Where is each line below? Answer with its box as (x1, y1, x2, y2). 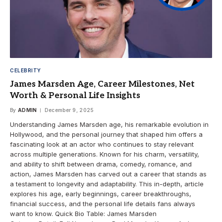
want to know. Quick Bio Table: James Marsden (10, 210, 157, 218)
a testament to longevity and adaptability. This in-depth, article (10, 180, 204, 188)
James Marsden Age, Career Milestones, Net (10, 79, 195, 90)
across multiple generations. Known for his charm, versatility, (10, 150, 199, 159)
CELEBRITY (10, 67, 41, 74)
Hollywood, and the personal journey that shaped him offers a (10, 130, 203, 139)
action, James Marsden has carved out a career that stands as (10, 170, 207, 178)
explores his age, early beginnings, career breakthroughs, (10, 190, 191, 198)
